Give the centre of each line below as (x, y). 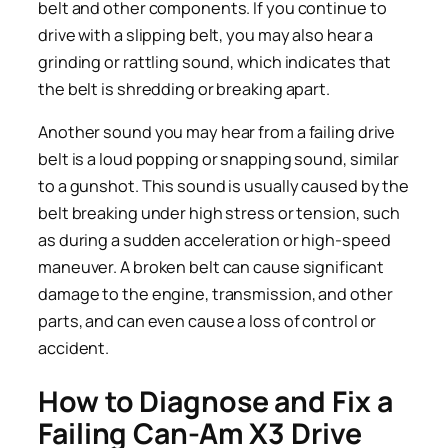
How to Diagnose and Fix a (215, 401)
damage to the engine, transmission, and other (215, 294)
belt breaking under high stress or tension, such (219, 213)
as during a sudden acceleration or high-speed (214, 240)
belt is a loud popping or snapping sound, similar (219, 159)
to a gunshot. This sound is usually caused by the (224, 186)
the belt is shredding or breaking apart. (184, 88)
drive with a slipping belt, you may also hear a (206, 34)
